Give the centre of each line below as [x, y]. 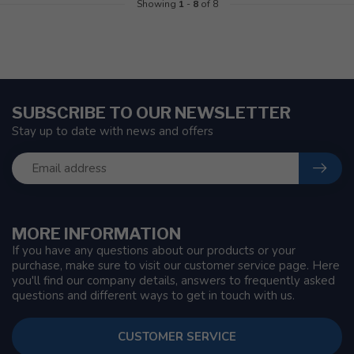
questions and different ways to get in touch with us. [153, 296]
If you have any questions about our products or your [154, 250]
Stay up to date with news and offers [113, 131]
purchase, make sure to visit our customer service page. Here [176, 265]
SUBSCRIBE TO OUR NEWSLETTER [151, 113]
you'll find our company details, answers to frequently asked [173, 281]
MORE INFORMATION [96, 233]
